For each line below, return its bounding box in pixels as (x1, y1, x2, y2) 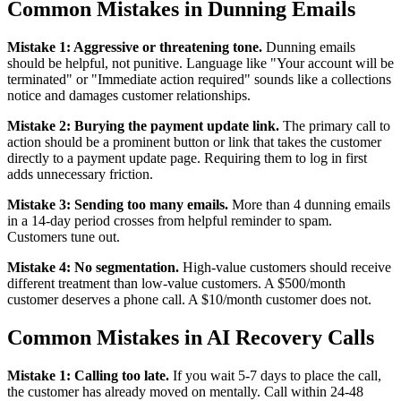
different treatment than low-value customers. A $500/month (7, 276, 346, 292)
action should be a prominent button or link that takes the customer (7, 134, 381, 150)
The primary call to (279, 118, 390, 134)
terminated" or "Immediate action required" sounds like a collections (7, 72, 391, 88)
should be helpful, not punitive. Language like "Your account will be (7, 55, 394, 72)
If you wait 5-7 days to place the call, (169, 367, 381, 383)
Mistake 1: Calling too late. (7, 367, 169, 383)
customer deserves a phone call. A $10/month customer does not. (7, 292, 371, 308)
